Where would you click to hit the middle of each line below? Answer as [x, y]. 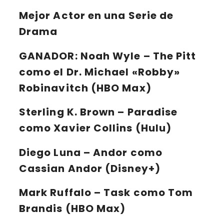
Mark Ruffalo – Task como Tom [106, 193]
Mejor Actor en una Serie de [96, 16]
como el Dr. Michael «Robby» [100, 72]
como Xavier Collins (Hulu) [95, 128]
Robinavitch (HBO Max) [85, 88]
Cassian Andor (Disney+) [90, 168]
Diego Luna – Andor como [91, 152]
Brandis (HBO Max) [72, 209]
